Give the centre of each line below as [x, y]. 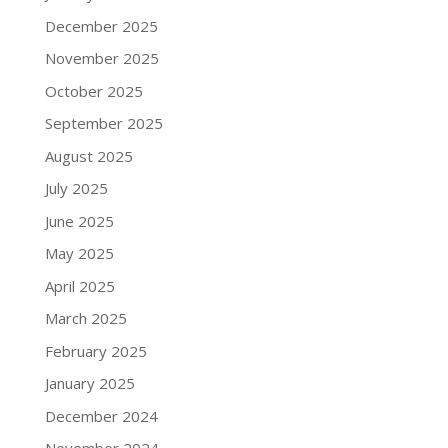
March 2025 [85, 318]
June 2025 [79, 220]
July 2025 [76, 188]
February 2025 [95, 350]
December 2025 [101, 25]
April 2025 [79, 285]
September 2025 [103, 123]
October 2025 [93, 90]
